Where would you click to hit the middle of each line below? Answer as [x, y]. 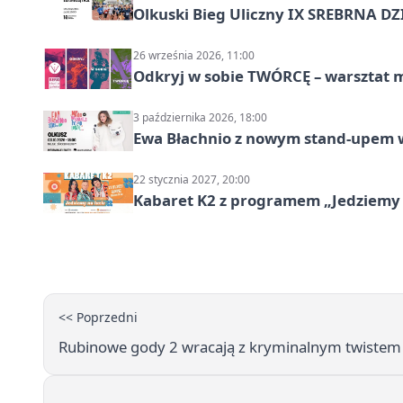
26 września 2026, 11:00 [194, 56]
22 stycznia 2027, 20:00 [192, 180]
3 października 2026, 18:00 [200, 118]
